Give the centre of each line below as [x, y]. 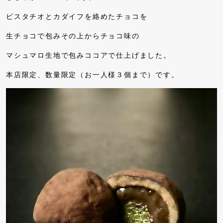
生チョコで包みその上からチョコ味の [73, 36]
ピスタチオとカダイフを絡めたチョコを [77, 17]
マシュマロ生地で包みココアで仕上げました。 [89, 56]
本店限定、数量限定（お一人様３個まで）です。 [93, 75]
